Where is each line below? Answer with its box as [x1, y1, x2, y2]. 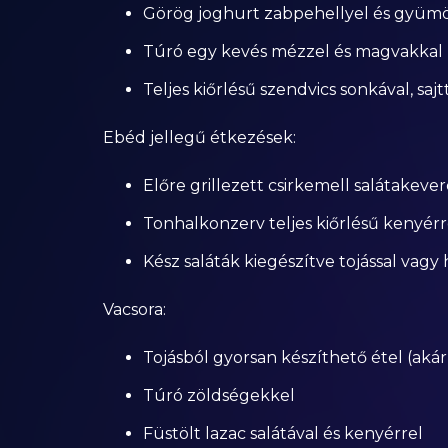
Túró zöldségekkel [142, 386, 295, 405]
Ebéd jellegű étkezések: [102, 128, 296, 147]
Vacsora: [102, 300, 166, 319]
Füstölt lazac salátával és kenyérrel [142, 424, 423, 443]
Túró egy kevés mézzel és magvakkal [142, 42, 443, 61]
